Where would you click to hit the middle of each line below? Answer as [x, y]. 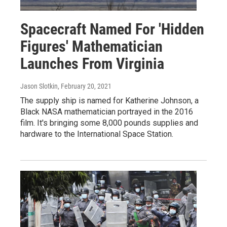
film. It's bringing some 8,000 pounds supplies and [109, 123]
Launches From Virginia [92, 64]
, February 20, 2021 [85, 86]
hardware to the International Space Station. [97, 134]
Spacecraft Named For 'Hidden [112, 29]
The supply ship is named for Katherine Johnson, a [109, 101]
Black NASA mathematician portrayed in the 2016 [107, 112]
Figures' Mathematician [91, 47]
